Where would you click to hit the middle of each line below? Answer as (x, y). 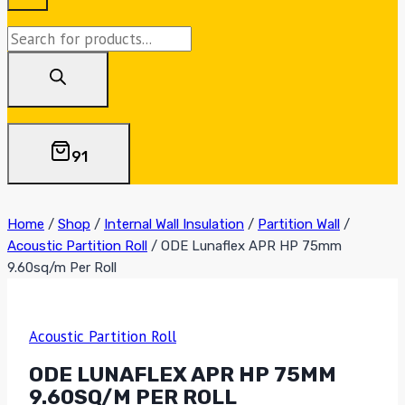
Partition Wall (299, 225)
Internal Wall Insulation (174, 225)
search (28, 62)
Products (35, 38)
